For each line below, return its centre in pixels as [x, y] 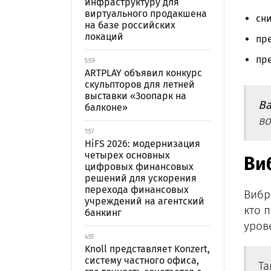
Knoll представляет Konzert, [147, 249]
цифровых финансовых [139, 167]
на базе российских [130, 25]
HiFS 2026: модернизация [142, 144]
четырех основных [127, 155]
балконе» [106, 107]
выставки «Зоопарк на [135, 96]
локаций [104, 37]
